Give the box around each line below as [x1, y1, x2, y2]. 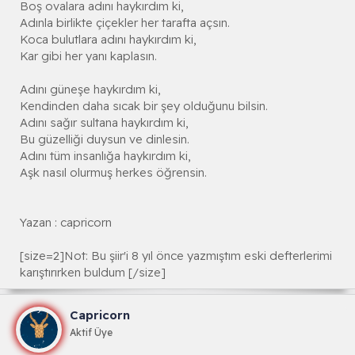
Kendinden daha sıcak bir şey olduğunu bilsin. [20, 98, 268, 114]
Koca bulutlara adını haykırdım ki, [20, 32, 197, 48]
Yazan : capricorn [20, 215, 112, 231]
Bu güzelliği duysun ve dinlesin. [20, 132, 189, 147]
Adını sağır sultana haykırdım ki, [20, 115, 189, 131]
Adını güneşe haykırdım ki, [20, 82, 161, 97]
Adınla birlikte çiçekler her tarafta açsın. [20, 15, 230, 31]
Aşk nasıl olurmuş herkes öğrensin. [20, 165, 207, 181]
